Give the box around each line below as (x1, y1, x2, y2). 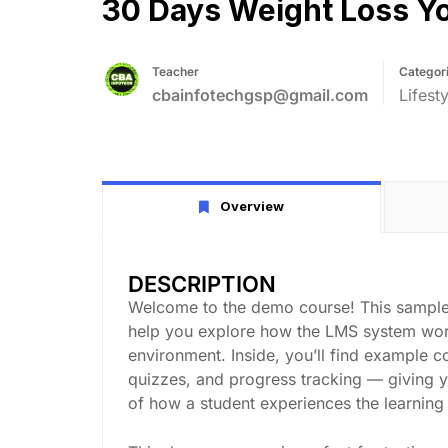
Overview (220, 198, 285, 214)
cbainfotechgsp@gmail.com (152, 85, 368, 105)
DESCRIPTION (128, 270, 276, 297)
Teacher (152, 64, 199, 79)
